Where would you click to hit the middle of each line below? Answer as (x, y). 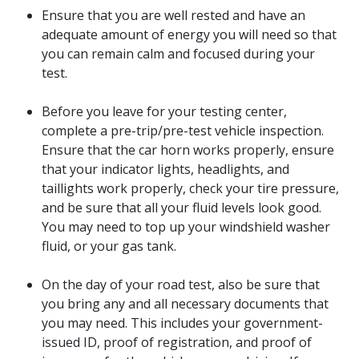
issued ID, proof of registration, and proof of (177, 342)
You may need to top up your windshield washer (186, 226)
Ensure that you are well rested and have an (173, 15)
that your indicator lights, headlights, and (165, 169)
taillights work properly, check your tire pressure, (190, 188)
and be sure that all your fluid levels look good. (182, 207)
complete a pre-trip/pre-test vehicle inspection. (183, 130)
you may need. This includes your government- (182, 323)
